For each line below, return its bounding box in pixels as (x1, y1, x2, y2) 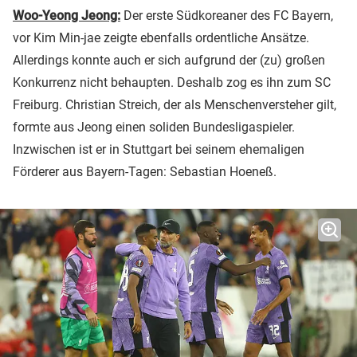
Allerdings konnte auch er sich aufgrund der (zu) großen (13, 53, 325, 69)
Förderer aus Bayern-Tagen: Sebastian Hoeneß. (13, 164, 277, 180)
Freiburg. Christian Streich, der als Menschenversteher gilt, (13, 97, 336, 113)
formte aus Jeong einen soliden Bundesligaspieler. (13, 120, 295, 135)
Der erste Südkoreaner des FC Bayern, (120, 8, 333, 24)
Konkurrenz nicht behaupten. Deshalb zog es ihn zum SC (13, 75, 331, 91)
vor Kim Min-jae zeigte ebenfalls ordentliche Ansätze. (13, 30, 309, 46)
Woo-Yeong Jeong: (13, 8, 120, 24)
